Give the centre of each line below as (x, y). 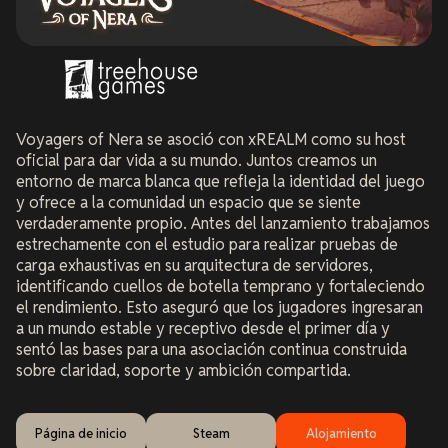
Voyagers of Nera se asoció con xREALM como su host (211, 139)
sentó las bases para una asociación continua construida (211, 349)
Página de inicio (81, 434)
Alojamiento (341, 434)
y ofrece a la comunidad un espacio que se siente (188, 202)
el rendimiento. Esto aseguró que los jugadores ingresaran (219, 307)
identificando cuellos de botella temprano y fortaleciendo (220, 286)
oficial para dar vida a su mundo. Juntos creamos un (196, 160)
